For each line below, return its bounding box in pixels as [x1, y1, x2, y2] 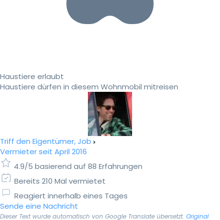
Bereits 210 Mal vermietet [14, 176, 106, 187]
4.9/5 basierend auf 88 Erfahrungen [14, 161, 142, 172]
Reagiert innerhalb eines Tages [14, 191, 128, 201]
